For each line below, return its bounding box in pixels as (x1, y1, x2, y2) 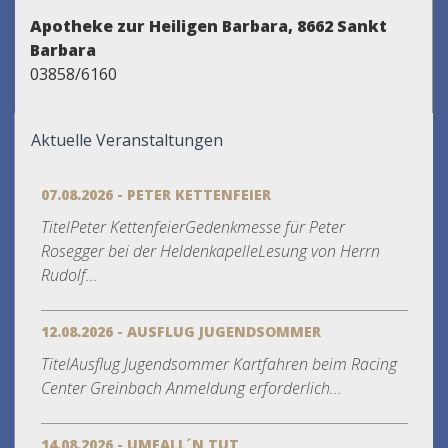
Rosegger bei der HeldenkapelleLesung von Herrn (41, 240, 380, 263)
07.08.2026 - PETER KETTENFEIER (41, 185, 271, 205)
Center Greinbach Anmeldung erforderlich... (41, 377, 342, 400)
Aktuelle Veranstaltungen (31, 129, 223, 152)
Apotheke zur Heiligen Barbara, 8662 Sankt (30, 15, 387, 38)
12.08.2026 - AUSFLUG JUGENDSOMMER (41, 322, 321, 342)
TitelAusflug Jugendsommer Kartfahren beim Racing (41, 353, 397, 376)
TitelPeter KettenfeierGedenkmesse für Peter (41, 216, 345, 239)
